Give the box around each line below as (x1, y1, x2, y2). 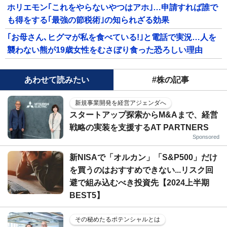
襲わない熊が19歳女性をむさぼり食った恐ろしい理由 (7, 46, 203, 54)
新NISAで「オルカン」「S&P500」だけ (69, 153, 217, 162)
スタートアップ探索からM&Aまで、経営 (69, 110, 218, 119)
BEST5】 (69, 191, 104, 200)
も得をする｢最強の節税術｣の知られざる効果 (7, 16, 169, 24)
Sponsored (193, 134, 219, 140)
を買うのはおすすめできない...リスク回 (69, 166, 213, 174)
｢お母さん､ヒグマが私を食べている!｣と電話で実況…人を (7, 33, 216, 42)
